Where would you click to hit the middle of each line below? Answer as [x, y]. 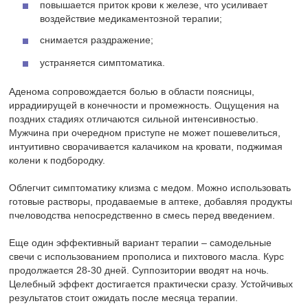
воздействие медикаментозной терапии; [131, 19]
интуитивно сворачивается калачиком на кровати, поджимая [146, 147]
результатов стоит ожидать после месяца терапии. [124, 298]
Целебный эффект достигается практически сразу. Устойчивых [151, 284]
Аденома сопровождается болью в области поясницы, [132, 92]
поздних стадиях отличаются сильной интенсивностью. [134, 119]
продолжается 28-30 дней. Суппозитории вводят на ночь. [139, 271]
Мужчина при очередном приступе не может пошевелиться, [145, 133]
